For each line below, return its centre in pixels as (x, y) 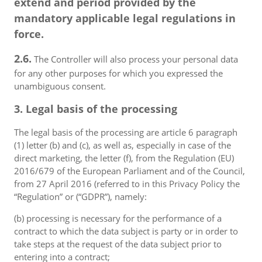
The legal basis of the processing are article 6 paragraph (126, 132)
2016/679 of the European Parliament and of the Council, (130, 171)
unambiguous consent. (60, 86)
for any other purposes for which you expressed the (118, 73)
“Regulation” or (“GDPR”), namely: (80, 196)
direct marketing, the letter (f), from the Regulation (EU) (124, 158)
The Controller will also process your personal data (135, 59)
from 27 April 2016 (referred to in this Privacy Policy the (127, 184)
